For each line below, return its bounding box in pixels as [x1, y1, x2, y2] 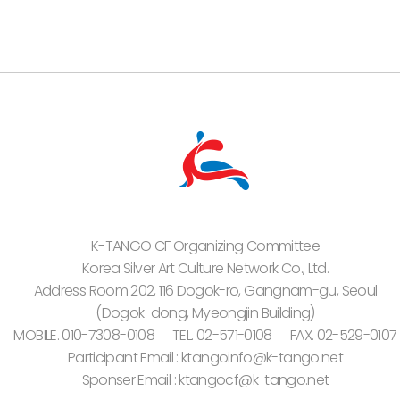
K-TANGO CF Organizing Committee [90, 236, 321, 256]
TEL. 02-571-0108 [172, 325, 272, 346]
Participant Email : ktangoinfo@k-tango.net [67, 347, 344, 368]
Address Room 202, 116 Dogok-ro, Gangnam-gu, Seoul [33, 280, 378, 301]
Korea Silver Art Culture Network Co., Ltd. [81, 258, 329, 279]
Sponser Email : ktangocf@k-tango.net [81, 370, 329, 390]
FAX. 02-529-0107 [289, 325, 397, 346]
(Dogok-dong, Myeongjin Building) [96, 303, 315, 323]
